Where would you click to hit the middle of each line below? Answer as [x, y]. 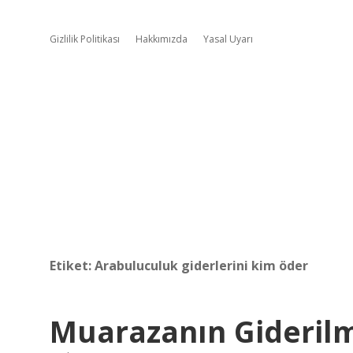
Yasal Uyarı [228, 39]
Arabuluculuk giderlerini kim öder [201, 266]
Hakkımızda [162, 39]
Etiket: [72, 266]
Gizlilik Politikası [85, 39]
